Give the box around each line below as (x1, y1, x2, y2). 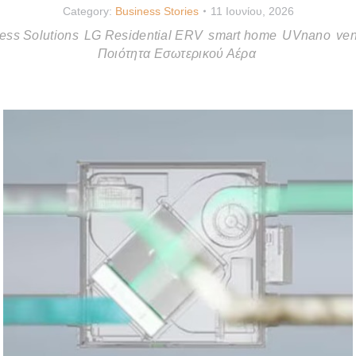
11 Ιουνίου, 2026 (210, 5, 294, 17)
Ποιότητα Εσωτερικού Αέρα (97, 47, 257, 60)
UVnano (282, 28, 331, 42)
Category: (62, 5, 115, 17)
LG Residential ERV (83, 28, 203, 42)
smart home (208, 28, 277, 42)
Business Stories (114, 5, 199, 17)
